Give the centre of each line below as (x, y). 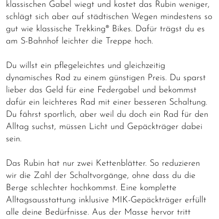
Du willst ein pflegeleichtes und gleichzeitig (86, 66)
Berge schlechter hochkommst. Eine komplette (91, 188)
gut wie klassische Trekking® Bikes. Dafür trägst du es (105, 29)
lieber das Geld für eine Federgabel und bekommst (101, 90)
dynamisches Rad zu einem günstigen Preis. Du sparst (106, 78)
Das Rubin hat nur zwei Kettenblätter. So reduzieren (103, 164)
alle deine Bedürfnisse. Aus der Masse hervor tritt (98, 213)
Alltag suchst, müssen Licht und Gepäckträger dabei (104, 127)
